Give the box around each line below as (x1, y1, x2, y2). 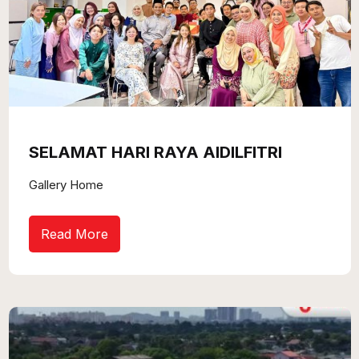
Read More (41, 225, 109, 242)
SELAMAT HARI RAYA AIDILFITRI (29, 142, 283, 162)
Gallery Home (29, 176, 104, 192)
